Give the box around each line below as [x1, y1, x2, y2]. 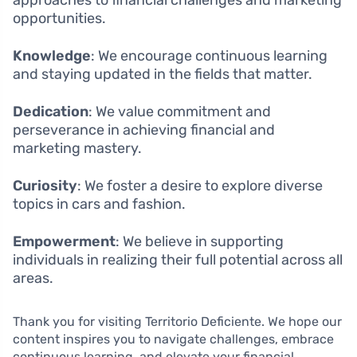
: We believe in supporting [116, 232, 284, 250]
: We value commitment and [88, 102, 271, 120]
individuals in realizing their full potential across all [13, 250, 343, 269]
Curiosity [13, 176, 77, 194]
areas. [13, 269, 53, 287]
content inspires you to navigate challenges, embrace [13, 331, 334, 347]
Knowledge [13, 46, 91, 65]
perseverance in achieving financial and [13, 120, 275, 139]
